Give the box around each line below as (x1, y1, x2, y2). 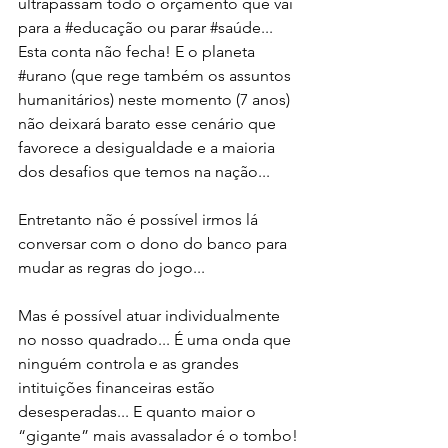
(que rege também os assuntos (67, 65, 295, 85)
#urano (18, 65, 67, 85)
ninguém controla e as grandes (18, 353, 243, 373)
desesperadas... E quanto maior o (18, 401, 260, 421)
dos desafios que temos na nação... (18, 161, 270, 181)
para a (18, 17, 65, 37)
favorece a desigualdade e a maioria (18, 137, 279, 157)
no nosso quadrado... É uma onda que (18, 329, 295, 349)
